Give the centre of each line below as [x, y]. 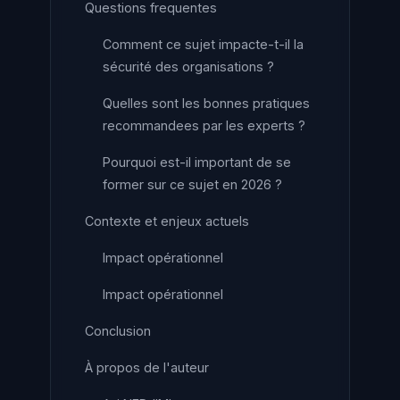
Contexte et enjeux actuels [167, 221]
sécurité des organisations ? [188, 67]
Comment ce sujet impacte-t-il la [203, 44]
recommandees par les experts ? [204, 125]
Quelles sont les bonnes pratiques [206, 103]
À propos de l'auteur [147, 367]
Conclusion [118, 331]
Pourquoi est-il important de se [197, 162]
